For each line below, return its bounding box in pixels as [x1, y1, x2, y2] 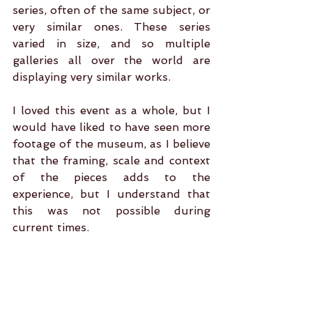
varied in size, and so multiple [13, 37, 210, 50]
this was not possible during [13, 204, 210, 217]
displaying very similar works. [13, 70, 171, 84]
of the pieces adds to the [13, 171, 210, 184]
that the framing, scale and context [13, 154, 210, 167]
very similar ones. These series [13, 20, 210, 33]
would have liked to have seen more [13, 120, 210, 134]
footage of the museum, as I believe [13, 137, 210, 150]
